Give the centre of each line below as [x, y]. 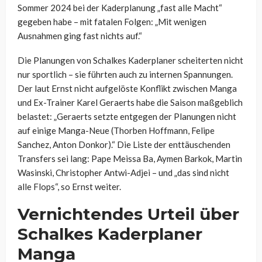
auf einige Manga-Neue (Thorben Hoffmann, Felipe [116, 131]
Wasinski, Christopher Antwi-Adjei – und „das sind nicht [123, 173]
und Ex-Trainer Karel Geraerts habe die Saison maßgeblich [130, 103]
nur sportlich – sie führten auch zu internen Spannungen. [125, 75]
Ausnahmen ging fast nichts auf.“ [80, 36]
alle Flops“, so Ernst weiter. [69, 187]
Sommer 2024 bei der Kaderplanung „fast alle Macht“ [120, 8]
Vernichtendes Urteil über [128, 214]
